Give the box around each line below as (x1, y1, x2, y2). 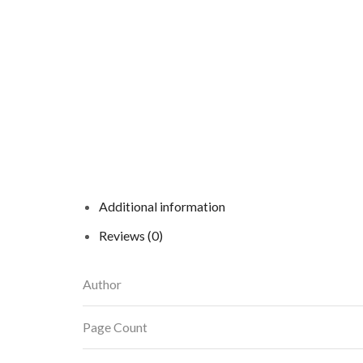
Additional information (99, 199, 225, 215)
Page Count (83, 319, 147, 335)
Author (83, 276, 122, 293)
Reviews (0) (99, 228, 163, 244)
